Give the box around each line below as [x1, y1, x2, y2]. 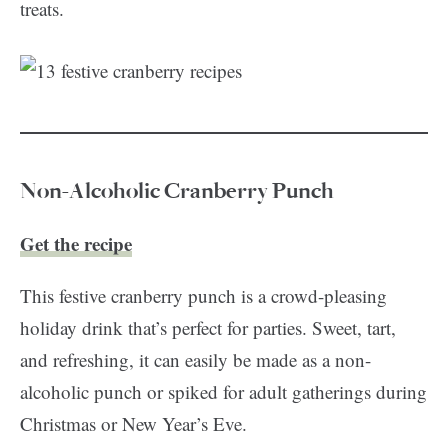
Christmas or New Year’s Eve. [20, 411, 247, 436]
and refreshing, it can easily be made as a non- [20, 347, 371, 372]
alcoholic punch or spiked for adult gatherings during [20, 379, 427, 404]
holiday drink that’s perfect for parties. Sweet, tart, [20, 315, 396, 340]
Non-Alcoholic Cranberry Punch [20, 177, 334, 205]
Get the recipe [20, 230, 132, 257]
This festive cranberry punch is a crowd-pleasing [20, 283, 387, 308]
